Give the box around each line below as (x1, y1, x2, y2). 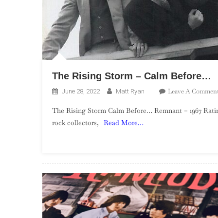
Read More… (104, 118, 144, 127)
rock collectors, (52, 118, 99, 127)
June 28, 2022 (62, 88, 100, 95)
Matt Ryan (116, 88, 145, 95)
